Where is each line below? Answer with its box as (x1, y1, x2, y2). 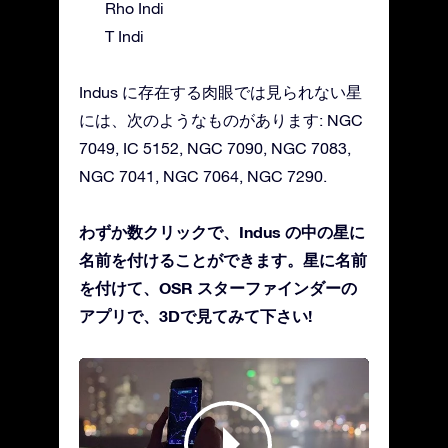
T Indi (105, 26, 144, 45)
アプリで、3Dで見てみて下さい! (79, 305, 312, 325)
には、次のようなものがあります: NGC (79, 110, 363, 129)
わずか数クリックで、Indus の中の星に (79, 221, 365, 241)
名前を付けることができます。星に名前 (79, 249, 367, 269)
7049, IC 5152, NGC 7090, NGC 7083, (79, 138, 351, 157)
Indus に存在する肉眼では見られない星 (79, 82, 362, 101)
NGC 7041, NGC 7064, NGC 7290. (79, 166, 327, 185)
